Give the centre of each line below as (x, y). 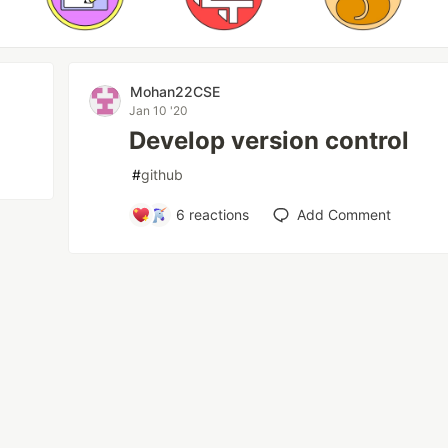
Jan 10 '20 (159, 110)
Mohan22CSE (175, 91)
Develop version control (269, 140)
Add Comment (344, 214)
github (162, 174)
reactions (217, 214)
